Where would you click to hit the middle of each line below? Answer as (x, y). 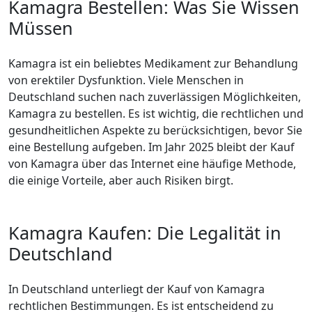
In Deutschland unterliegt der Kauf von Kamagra (136, 289)
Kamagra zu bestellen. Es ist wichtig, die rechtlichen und (156, 114)
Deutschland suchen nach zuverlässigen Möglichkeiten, (155, 97)
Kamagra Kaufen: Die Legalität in (145, 233)
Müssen (41, 28)
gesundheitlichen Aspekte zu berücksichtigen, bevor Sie (155, 130)
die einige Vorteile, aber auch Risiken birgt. (121, 180)
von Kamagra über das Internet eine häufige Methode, (152, 164)
